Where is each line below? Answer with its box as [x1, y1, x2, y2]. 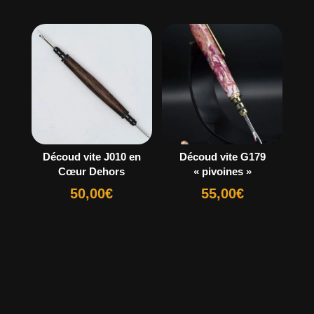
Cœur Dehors [58, 165, 125, 178]
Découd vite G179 [179, 151, 266, 163]
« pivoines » [193, 165, 252, 178]
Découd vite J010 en [42, 151, 141, 163]
